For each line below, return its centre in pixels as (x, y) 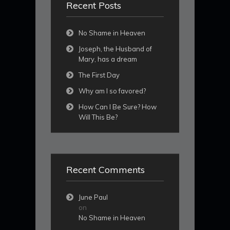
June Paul (93, 197)
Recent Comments (106, 169)
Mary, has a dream (108, 59)
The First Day (99, 75)
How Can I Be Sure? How (118, 107)
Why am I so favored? (112, 91)
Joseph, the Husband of (115, 49)
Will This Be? (98, 117)
